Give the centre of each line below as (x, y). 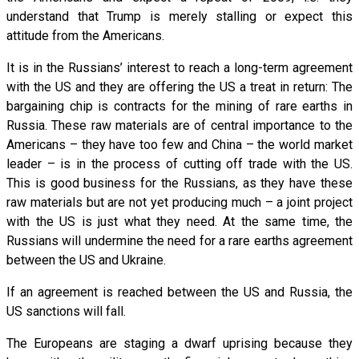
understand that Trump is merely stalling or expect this (179, 16)
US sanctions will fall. (66, 311)
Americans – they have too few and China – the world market (179, 144)
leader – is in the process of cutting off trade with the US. (179, 163)
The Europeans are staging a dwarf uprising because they (179, 343)
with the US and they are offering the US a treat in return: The (179, 87)
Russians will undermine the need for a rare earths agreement (179, 240)
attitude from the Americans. (85, 35)
